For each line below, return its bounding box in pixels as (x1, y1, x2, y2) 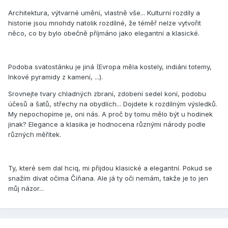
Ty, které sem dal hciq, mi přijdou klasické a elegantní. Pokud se (8, 163, 212, 172)
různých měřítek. (8, 130, 61, 138)
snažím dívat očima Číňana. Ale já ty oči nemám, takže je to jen (8, 174, 208, 182)
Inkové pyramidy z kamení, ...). (8, 72, 103, 81)
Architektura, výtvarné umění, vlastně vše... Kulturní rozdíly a (8, 8, 200, 17)
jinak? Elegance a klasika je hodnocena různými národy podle (8, 120, 206, 128)
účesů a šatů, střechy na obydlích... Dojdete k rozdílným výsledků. (8, 99, 217, 108)
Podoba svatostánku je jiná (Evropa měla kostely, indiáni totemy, (8, 62, 212, 71)
